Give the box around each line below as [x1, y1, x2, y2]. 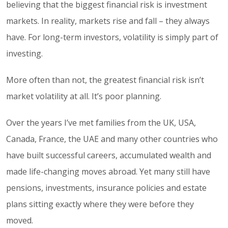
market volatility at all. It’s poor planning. [6, 90, 161, 102]
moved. [6, 214, 33, 226]
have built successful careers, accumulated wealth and [6, 149, 211, 161]
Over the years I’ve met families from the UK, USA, [6, 117, 196, 128]
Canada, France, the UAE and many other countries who [6, 133, 218, 145]
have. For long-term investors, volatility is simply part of [6, 31, 218, 43]
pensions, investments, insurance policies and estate [6, 182, 207, 193]
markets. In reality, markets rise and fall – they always [6, 15, 210, 26]
